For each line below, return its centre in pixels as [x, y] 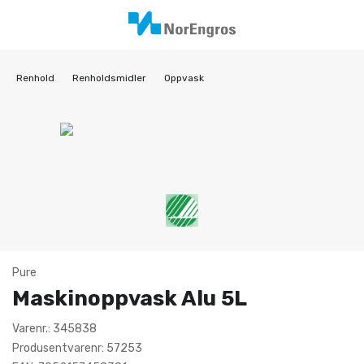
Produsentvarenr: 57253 [77, 348]
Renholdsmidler [109, 78]
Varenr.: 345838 [54, 329]
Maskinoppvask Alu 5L [130, 299]
